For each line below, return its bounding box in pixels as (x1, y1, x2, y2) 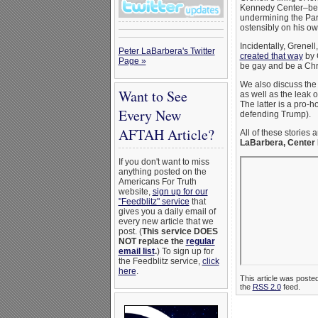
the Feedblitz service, (118, 256, 202, 266)
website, (118, 187, 153, 197)
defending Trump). (239, 109, 311, 120)
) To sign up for (156, 246, 214, 256)
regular (185, 236, 215, 246)
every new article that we (118, 216, 214, 226)
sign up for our (152, 187, 208, 197)
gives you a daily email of (118, 207, 216, 216)
